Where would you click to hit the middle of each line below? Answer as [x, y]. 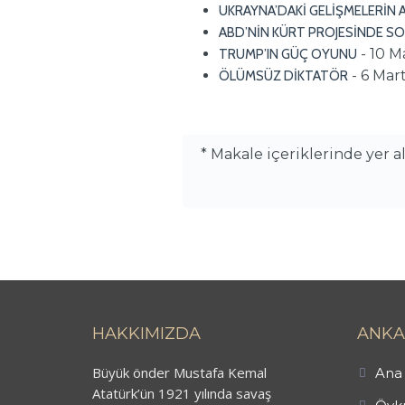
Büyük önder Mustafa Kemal [179, 372]
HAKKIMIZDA [146, 333]
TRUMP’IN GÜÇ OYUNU [288, 54]
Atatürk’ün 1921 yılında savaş [182, 393]
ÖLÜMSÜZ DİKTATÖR [283, 75]
